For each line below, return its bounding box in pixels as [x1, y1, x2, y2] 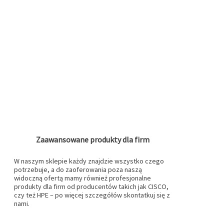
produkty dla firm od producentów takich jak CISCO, [13, 182, 168, 191]
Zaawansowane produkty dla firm [35, 134, 149, 145]
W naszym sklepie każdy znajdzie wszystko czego [13, 156, 164, 166]
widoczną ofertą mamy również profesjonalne [13, 173, 151, 183]
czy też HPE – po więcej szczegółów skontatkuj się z [13, 190, 170, 200]
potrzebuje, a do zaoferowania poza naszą [13, 165, 142, 174]
